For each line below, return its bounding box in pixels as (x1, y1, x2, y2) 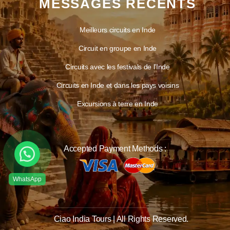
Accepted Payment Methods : (64, 144, 166, 153)
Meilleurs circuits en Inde (80, 26, 156, 34)
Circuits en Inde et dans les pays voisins (56, 81, 179, 89)
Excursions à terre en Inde (77, 100, 158, 108)
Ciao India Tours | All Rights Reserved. (53, 214, 189, 223)
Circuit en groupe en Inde (78, 44, 157, 52)
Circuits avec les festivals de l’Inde (65, 63, 170, 71)
